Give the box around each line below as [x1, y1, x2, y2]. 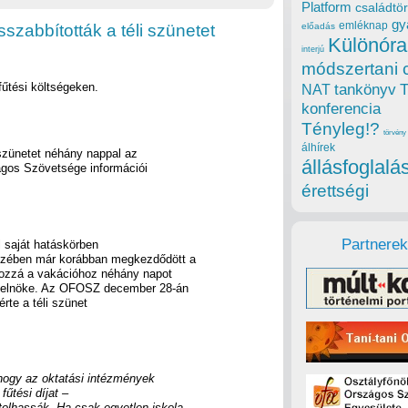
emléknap [339, 19, 388, 33]
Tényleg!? [301, 119, 380, 139]
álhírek [301, 141, 335, 154]
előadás [301, 21, 335, 32]
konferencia [301, 100, 381, 118]
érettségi [301, 181, 369, 201]
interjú [301, 45, 324, 55]
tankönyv [334, 81, 396, 99]
